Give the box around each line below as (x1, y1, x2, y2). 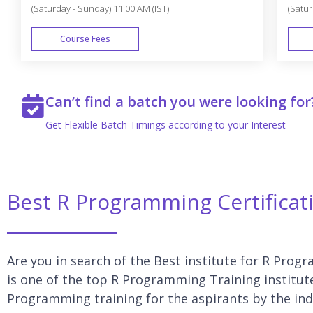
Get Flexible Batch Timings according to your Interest (45, 118, 289, 132)
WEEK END (229, 62, 262, 96)
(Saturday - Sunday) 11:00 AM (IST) (31, 2, 169, 15)
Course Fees (60, 33, 110, 45)
